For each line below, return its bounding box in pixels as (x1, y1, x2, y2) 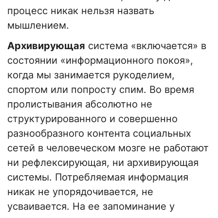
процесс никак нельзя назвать (7, 5, 154, 17)
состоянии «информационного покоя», (7, 54, 193, 67)
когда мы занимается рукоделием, (7, 69, 175, 81)
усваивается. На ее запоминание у (7, 200, 175, 213)
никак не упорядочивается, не (7, 186, 153, 198)
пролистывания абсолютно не (7, 98, 152, 110)
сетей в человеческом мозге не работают (7, 142, 209, 154)
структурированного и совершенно (7, 113, 178, 125)
